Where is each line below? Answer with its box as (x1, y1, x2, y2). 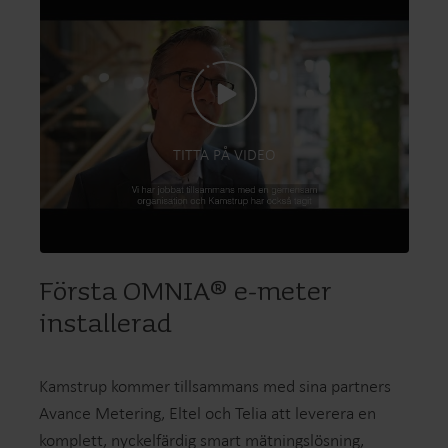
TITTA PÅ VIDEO (173, 145, 275, 165)
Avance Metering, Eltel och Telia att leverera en (39, 401, 377, 424)
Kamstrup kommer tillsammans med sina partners (39, 374, 392, 397)
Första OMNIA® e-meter (39, 275, 333, 309)
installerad (39, 307, 173, 341)
